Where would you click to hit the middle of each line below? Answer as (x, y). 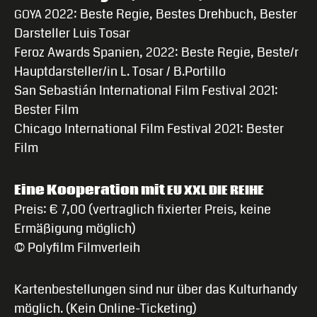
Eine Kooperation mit (91, 190)
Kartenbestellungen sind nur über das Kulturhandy (156, 290)
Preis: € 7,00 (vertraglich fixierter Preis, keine (143, 209)
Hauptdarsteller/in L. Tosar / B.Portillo (120, 72)
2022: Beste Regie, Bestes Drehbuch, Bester (169, 15)
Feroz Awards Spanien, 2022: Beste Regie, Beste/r (156, 53)
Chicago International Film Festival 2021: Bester (149, 129)
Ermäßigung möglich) (75, 228)
